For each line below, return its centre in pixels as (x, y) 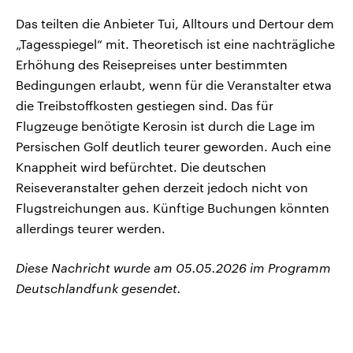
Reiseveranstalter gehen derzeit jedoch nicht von (162, 188)
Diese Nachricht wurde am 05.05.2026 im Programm (173, 268)
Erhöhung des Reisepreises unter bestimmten (152, 65)
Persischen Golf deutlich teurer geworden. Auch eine (173, 147)
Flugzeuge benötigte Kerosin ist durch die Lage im (165, 126)
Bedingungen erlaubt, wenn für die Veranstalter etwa (174, 85)
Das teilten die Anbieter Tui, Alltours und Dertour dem (175, 24)
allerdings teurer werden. (91, 229)
